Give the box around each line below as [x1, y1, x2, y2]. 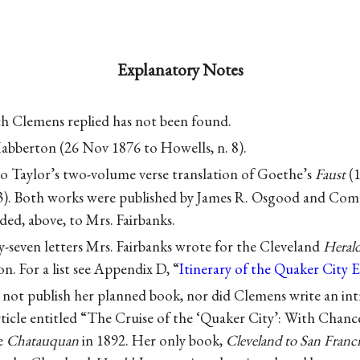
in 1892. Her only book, [79, 330, 226, 351]
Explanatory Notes [117, 59, 243, 81]
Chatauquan [6, 330, 79, 351]
